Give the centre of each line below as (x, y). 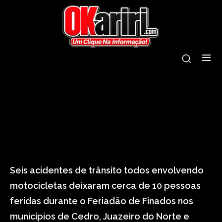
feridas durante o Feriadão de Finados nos (102, 201)
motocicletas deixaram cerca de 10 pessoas (105, 186)
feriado (46, 47)
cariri (159, 20)
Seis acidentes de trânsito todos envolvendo (107, 170)
